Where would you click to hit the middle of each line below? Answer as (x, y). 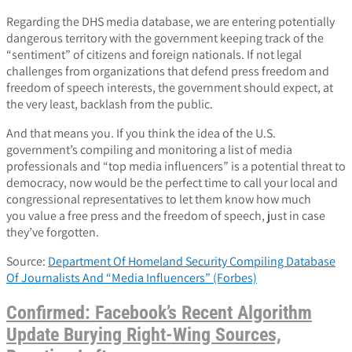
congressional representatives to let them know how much (159, 200)
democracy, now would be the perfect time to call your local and (172, 183)
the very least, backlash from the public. (110, 104)
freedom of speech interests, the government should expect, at (170, 88)
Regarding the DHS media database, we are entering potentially (170, 22)
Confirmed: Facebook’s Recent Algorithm (159, 312)
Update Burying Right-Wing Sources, (144, 334)
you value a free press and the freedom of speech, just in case (166, 216)
